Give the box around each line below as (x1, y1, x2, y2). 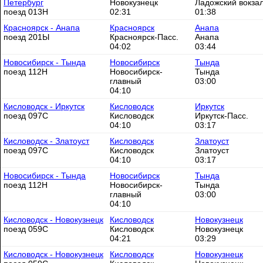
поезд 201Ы (4, 32, 49, 42)
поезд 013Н (4, 7, 48, 16)
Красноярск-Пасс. (110, 32, 178, 42)
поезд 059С (4, 224, 48, 234)
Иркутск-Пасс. (195, 111, 248, 120)
